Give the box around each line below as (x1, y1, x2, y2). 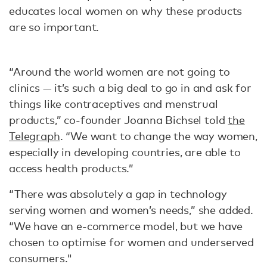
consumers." (9, 252, 73, 265)
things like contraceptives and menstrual (9, 97, 218, 110)
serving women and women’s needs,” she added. (9, 203, 253, 216)
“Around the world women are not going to (9, 65, 230, 78)
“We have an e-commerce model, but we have (9, 219, 243, 232)
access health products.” (9, 162, 134, 175)
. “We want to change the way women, (60, 129, 257, 142)
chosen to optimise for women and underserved (9, 235, 254, 249)
